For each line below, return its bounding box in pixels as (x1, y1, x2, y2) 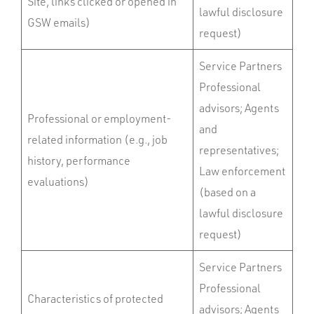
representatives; (199, 143, 279, 157)
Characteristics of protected (27, 292, 163, 306)
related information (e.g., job (27, 132, 168, 146)
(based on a (199, 185, 256, 199)
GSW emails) (27, 15, 90, 29)
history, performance (27, 153, 130, 168)
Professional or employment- (27, 111, 172, 125)
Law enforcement (199, 164, 285, 178)
